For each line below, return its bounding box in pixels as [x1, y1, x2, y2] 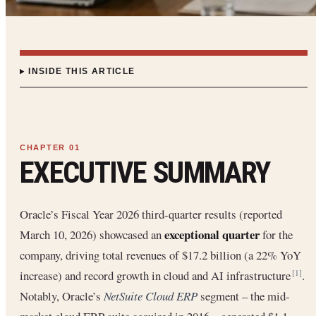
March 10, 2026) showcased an [20, 226, 164, 243]
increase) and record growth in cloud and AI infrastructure [20, 267, 293, 284]
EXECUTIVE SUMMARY [20, 155, 270, 190]
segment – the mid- [197, 288, 290, 305]
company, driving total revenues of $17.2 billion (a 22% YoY [20, 247, 301, 264]
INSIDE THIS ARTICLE [28, 67, 135, 76]
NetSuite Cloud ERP [104, 288, 197, 305]
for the [260, 226, 293, 243]
